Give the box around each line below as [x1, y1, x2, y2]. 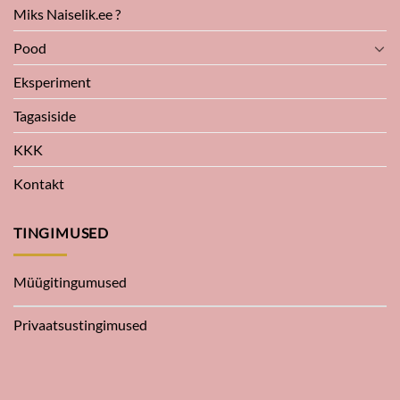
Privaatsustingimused [13, 315, 147, 333]
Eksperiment [13, 73, 91, 91]
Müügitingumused [13, 272, 127, 290]
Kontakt [13, 175, 64, 193]
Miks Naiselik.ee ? [13, 5, 121, 23]
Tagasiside [13, 107, 76, 125]
